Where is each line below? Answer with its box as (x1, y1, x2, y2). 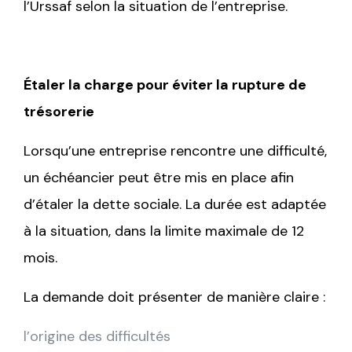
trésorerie (24, 101, 94, 121)
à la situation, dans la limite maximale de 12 (24, 221, 304, 240)
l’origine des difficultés (24, 326, 170, 346)
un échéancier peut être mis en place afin (24, 167, 294, 187)
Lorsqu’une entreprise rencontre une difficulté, (24, 141, 327, 160)
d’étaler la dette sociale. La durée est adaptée (24, 194, 326, 214)
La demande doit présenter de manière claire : (24, 287, 325, 306)
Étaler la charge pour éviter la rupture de (24, 75, 306, 94)
